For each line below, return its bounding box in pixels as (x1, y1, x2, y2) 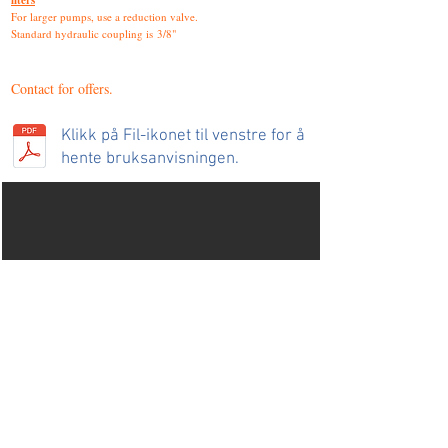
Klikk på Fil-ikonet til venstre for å (61, 126, 305, 146)
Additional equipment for (15, 402, 237, 427)
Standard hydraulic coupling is (11, 26, 157, 41)
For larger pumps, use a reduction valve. (11, 9, 198, 24)
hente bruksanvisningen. (61, 149, 239, 169)
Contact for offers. (11, 79, 113, 98)
